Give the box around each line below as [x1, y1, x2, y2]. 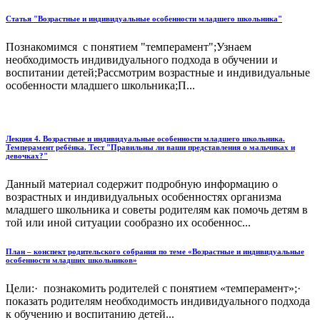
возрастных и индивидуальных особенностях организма [6, 191, 281, 204]
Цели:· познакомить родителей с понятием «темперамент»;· [6, 282, 304, 295]
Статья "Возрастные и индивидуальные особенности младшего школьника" [6, 14, 282, 24]
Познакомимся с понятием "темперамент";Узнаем [6, 41, 251, 54]
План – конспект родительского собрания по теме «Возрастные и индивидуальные [6, 247, 304, 256]
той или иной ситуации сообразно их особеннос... [6, 216, 251, 229]
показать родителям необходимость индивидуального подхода [6, 295, 310, 308]
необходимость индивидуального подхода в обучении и [6, 54, 278, 66]
